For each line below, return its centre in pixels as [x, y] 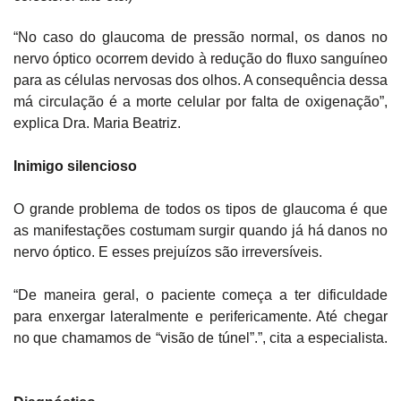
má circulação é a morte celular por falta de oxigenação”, [200, 102]
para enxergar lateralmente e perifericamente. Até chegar [200, 317]
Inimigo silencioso [75, 166]
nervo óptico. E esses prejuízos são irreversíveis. [168, 252]
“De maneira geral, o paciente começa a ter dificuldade [200, 295]
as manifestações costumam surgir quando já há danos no [200, 231]
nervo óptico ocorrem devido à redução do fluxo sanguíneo [200, 59]
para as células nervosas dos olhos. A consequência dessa [200, 81]
